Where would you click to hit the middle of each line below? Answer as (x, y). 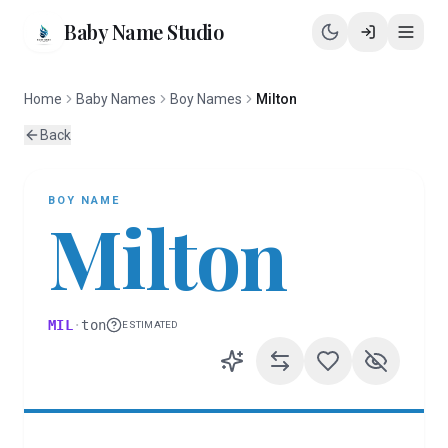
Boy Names (206, 99)
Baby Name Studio (143, 31)
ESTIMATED (150, 324)
